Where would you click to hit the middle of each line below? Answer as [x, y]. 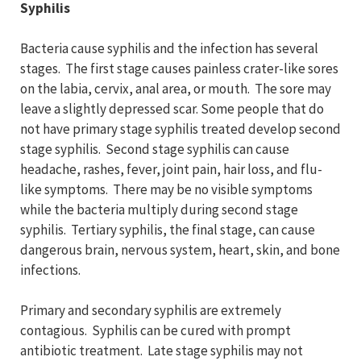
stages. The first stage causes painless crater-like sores [179, 69]
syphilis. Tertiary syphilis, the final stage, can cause [168, 230]
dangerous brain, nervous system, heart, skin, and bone [180, 250]
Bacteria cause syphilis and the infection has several [169, 49]
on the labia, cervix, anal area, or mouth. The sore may [176, 89]
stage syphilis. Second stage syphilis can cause [155, 149]
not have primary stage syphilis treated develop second [180, 129]
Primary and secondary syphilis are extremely [151, 311]
